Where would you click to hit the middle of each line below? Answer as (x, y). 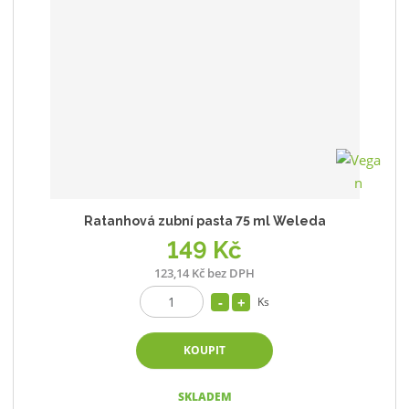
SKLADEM (204, 397)
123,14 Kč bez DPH (204, 273)
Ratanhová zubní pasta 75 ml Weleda (204, 220)
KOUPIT (204, 350)
